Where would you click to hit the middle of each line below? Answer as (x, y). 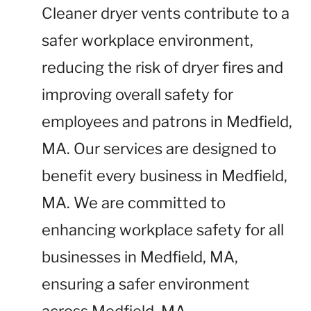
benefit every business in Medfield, (165, 176)
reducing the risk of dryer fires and (162, 67)
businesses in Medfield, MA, (140, 257)
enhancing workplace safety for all (163, 230)
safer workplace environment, (148, 40)
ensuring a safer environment (146, 284)
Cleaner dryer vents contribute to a (166, 13)
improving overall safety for (137, 94)
